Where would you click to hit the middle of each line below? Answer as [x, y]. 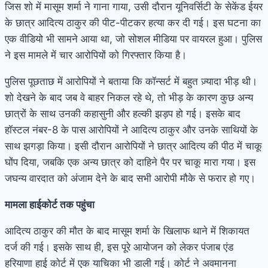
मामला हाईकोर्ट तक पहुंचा [50, 204]
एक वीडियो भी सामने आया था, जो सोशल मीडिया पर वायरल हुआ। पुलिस [133, 39]
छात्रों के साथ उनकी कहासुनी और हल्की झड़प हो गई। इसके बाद [123, 113]
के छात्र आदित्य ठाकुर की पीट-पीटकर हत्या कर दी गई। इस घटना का [133, 22]
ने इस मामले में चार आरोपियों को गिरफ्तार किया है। [96, 55]
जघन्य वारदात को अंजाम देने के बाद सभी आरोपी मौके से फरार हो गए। [130, 178]
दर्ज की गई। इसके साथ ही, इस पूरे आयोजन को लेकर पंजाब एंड [119, 247]
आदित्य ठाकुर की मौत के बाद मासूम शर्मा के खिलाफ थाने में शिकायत [127, 231]
